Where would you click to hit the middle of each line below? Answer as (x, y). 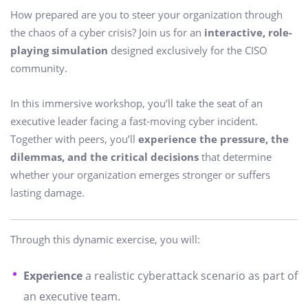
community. (39, 68)
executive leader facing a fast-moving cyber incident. (134, 121)
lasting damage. (47, 193)
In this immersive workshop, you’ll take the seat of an (136, 103)
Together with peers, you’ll (74, 139)
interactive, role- (248, 32)
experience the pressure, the (213, 139)
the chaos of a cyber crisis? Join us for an (107, 32)
